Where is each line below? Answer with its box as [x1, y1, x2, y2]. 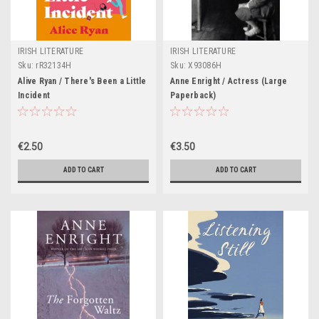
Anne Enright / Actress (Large [170, 76, 288, 86]
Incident [18, 90, 50, 100]
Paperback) [170, 90, 216, 100]
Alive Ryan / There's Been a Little [18, 76, 147, 86]
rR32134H [36, 61, 72, 70]
